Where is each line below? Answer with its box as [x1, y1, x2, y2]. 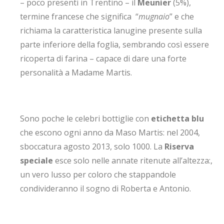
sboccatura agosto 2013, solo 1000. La [20, 141, 164, 152]
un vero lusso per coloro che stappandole [20, 169, 176, 180]
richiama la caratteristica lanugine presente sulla [20, 25, 202, 36]
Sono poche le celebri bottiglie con [20, 113, 151, 124]
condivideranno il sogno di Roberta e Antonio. [20, 183, 191, 194]
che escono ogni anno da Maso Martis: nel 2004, [20, 127, 200, 138]
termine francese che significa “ [20, 11, 138, 22]
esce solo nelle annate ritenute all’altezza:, [53, 155, 212, 166]
